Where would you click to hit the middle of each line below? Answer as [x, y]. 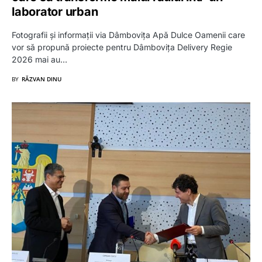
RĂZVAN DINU [42, 79]
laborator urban [55, 11]
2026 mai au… [39, 59]
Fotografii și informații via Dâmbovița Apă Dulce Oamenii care [128, 35]
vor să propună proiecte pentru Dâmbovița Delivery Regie [122, 47]
